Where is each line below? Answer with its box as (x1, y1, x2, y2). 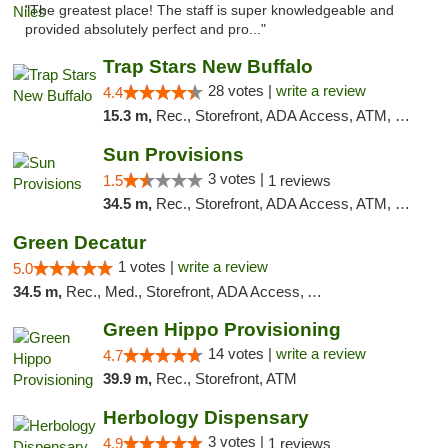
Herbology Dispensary (102, 407, 309, 428)
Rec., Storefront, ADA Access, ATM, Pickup (155, 195, 395, 212)
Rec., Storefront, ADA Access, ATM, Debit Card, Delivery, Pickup (155, 107, 395, 124)
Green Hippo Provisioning (102, 319, 341, 340)
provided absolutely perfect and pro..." (25, 22, 266, 37)
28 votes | (207, 82, 276, 99)
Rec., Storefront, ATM (155, 370, 297, 387)
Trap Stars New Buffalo (102, 56, 313, 77)
